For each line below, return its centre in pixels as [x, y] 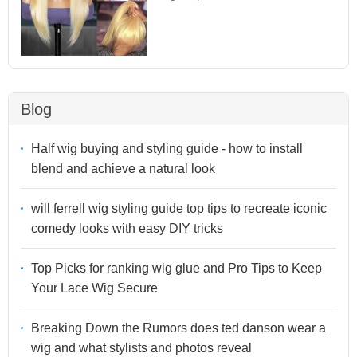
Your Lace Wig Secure [94, 288]
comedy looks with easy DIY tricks [127, 229]
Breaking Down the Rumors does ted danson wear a [178, 328]
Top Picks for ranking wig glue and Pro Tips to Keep [177, 269]
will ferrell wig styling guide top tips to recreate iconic [179, 209]
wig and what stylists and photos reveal [141, 348]
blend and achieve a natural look [123, 169]
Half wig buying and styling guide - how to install [167, 149]
